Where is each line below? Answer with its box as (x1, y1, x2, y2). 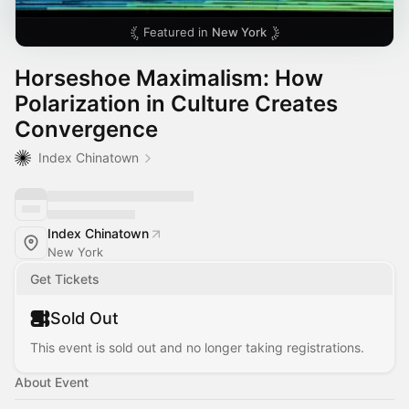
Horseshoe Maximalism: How (15, 65, 323, 91)
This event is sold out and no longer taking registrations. (30, 340, 364, 355)
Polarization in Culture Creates (15, 90, 338, 117)
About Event (15, 374, 89, 390)
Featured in (142, 25, 212, 39)
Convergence (15, 116, 158, 142)
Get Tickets (30, 271, 100, 287)
